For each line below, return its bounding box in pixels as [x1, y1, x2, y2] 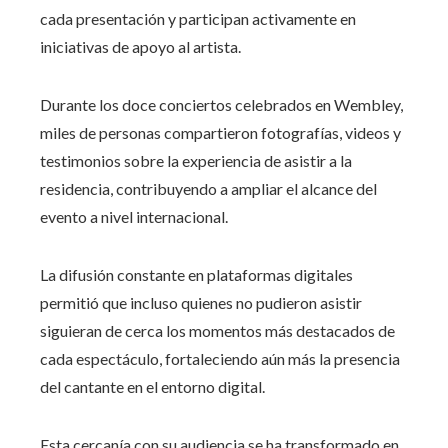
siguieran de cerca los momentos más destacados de [40, 320, 395, 340]
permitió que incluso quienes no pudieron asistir [40, 292, 362, 312]
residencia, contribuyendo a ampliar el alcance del [40, 178, 377, 198]
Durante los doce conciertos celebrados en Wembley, [40, 94, 403, 114]
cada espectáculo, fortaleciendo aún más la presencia [40, 348, 400, 368]
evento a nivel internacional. [40, 206, 228, 226]
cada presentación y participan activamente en [40, 8, 356, 28]
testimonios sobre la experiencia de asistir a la [40, 150, 352, 170]
